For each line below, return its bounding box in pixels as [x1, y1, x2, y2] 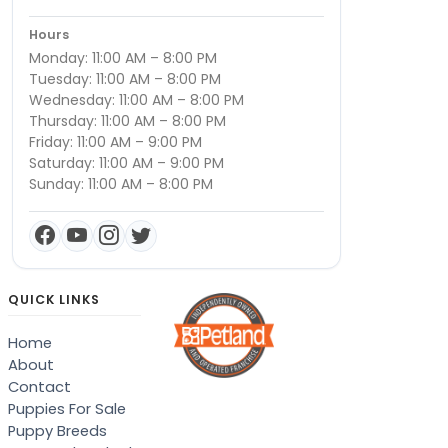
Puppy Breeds [8, 420, 107, 441]
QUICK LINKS [8, 290, 100, 308]
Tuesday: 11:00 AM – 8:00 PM [29, 68, 221, 89]
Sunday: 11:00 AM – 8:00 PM [29, 173, 213, 194]
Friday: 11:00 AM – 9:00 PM [29, 131, 202, 152]
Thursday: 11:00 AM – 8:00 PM [29, 110, 226, 131]
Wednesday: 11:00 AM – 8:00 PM [29, 89, 244, 110]
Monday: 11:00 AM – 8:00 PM [29, 47, 217, 68]
